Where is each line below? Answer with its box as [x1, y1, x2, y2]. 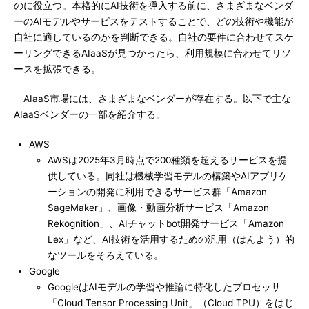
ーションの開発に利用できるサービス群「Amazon [48, 186, 268, 197]
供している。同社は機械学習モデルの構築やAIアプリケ [48, 170, 289, 181]
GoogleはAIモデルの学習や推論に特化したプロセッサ [48, 281, 281, 292]
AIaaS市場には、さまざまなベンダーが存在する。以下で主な [14, 93, 291, 104]
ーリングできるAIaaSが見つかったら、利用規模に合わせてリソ [14, 48, 291, 59]
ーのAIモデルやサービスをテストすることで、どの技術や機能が [14, 16, 293, 27]
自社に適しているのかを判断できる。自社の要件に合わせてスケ [14, 32, 294, 43]
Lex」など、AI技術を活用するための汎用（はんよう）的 [48, 234, 295, 245]
